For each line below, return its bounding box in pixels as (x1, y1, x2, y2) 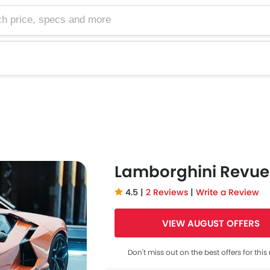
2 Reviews (146, 186, 190, 198)
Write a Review (196, 186, 259, 198)
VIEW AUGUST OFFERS (162, 217, 260, 230)
